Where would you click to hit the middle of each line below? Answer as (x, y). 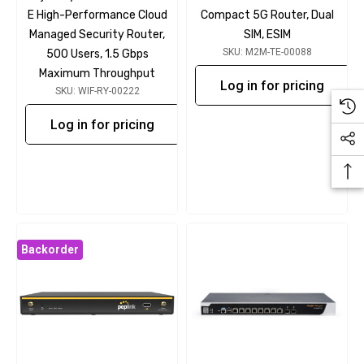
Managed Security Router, (97, 35)
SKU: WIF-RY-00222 (97, 91)
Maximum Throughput (97, 74)
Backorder (50, 249)
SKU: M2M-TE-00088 (267, 52)
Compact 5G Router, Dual (267, 15)
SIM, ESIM (267, 35)
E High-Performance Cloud (97, 15)
